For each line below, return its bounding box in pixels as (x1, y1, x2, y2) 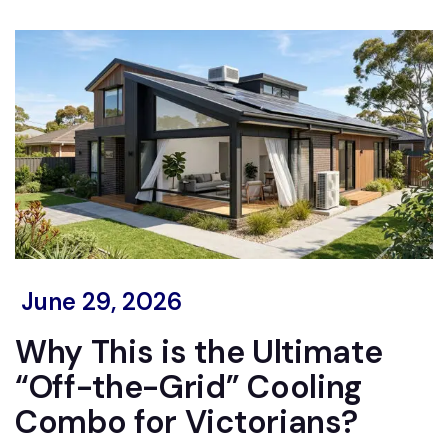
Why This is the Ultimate (15, 331, 383, 374)
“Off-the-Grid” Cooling (15, 366, 362, 409)
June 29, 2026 (15, 286, 182, 318)
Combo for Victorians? (15, 401, 358, 444)
